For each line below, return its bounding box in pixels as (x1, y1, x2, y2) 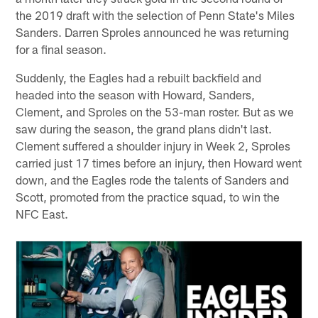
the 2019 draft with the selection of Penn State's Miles (16, 7, 295, 22)
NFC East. (16, 206, 69, 221)
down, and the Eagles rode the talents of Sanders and (16, 172, 290, 187)
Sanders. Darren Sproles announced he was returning (16, 24, 290, 39)
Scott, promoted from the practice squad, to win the (16, 189, 280, 204)
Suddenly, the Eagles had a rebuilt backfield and (16, 70, 262, 84)
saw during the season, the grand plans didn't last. (16, 121, 273, 136)
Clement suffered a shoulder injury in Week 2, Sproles (16, 138, 291, 153)
